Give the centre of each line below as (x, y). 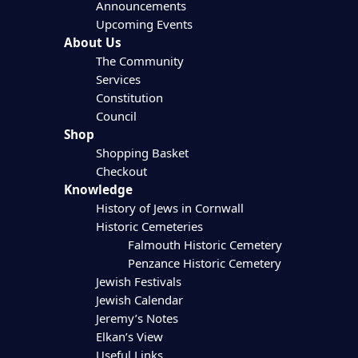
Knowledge (98, 190)
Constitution (129, 98)
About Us (92, 43)
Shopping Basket (142, 153)
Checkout (121, 171)
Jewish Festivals (138, 282)
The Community (139, 61)
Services (118, 80)
